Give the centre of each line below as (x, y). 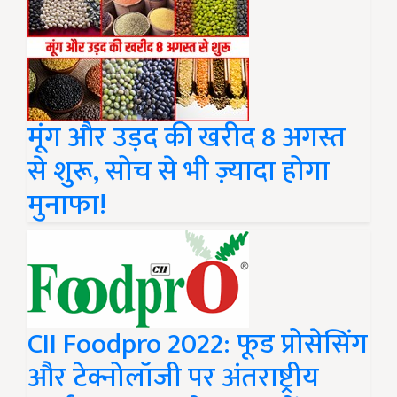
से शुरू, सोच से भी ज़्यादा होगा (179, 172)
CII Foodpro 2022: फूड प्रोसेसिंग (198, 345)
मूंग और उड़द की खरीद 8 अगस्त (187, 138)
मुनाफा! (67, 206)
